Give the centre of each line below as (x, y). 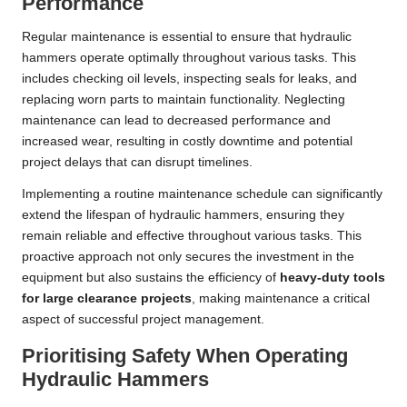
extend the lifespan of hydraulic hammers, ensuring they (183, 215)
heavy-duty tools (333, 278)
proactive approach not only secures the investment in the (188, 257)
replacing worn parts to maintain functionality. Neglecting (184, 100)
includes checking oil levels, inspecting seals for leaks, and (189, 79)
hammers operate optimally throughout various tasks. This (189, 58)
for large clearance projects (107, 299)
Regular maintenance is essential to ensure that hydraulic (187, 37)
